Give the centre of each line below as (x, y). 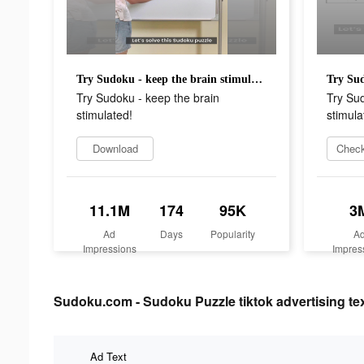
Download (115, 148)
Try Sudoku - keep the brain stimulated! (257, 79)
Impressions (109, 248)
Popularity (233, 233)
